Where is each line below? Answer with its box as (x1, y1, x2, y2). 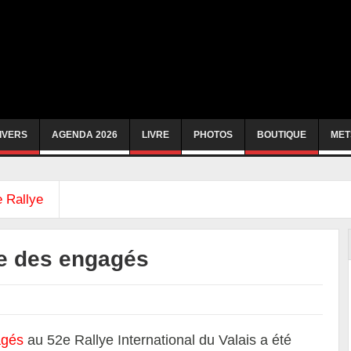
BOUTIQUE (257, 129, 306, 140)
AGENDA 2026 (52, 129, 118, 140)
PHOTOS (194, 129, 233, 140)
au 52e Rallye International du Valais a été (24, 332, 291, 348)
